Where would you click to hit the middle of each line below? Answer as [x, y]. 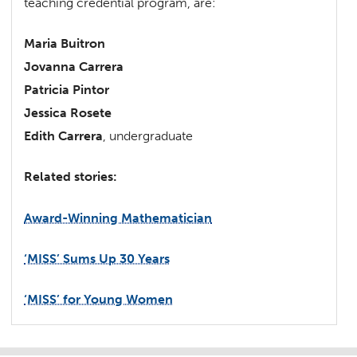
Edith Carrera [64, 136]
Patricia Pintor [67, 90]
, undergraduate [148, 136]
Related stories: [71, 177]
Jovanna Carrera [74, 67]
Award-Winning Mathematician [118, 218]
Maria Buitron [65, 44]
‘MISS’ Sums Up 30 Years [97, 258]
